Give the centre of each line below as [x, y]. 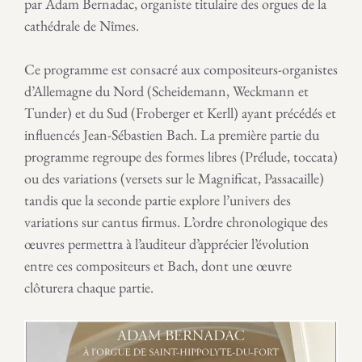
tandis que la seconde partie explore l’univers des [158, 200]
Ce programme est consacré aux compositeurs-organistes [181, 69]
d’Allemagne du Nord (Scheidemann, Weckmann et [166, 91]
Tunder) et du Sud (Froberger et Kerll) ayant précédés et [180, 113]
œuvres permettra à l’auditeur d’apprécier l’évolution [167, 244]
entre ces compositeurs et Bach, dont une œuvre [158, 265]
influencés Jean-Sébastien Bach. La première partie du [172, 135]
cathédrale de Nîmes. [82, 25]
